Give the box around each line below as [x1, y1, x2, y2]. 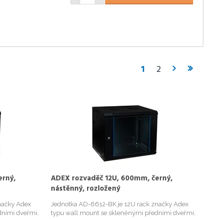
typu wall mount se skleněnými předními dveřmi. [51, 209, 196, 217]
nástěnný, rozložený [51, 182, 121, 195]
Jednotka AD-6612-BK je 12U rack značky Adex [51, 200, 189, 208]
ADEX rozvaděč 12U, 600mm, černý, [51, 172, 173, 184]
